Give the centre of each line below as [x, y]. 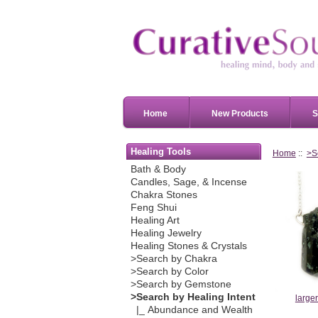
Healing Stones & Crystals [188, 246]
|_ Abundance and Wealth [191, 310]
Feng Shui [153, 208]
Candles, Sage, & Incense [188, 182]
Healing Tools [161, 151]
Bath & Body [158, 170]
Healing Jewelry [166, 234]
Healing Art [155, 221]
